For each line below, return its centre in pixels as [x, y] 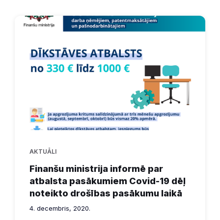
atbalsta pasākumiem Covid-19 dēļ [108, 181]
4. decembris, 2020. [60, 208]
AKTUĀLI [43, 151]
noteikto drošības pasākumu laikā [106, 193]
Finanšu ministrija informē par [96, 168]
